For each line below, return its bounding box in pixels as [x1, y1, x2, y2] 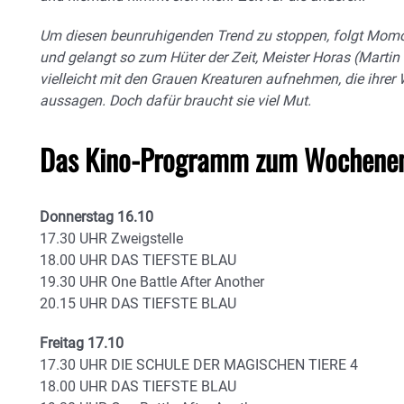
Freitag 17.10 [40, 335, 124, 352]
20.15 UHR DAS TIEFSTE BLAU [40, 295, 236, 312]
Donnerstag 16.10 [40, 208, 153, 225]
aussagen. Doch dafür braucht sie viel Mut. [40, 92, 311, 109]
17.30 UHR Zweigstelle [40, 230, 183, 247]
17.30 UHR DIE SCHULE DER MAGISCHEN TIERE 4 [40, 356, 358, 373]
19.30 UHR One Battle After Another [40, 273, 264, 290]
